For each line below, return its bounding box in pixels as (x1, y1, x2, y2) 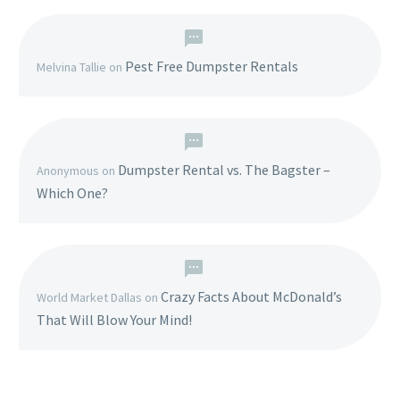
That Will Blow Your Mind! (37, 310, 192, 329)
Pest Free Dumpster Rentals (125, 56, 298, 75)
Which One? (37, 183, 108, 202)
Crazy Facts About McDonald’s (161, 287, 342, 305)
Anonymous (37, 162, 99, 179)
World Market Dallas (37, 288, 142, 305)
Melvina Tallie (37, 58, 106, 75)
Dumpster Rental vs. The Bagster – (118, 160, 330, 179)
